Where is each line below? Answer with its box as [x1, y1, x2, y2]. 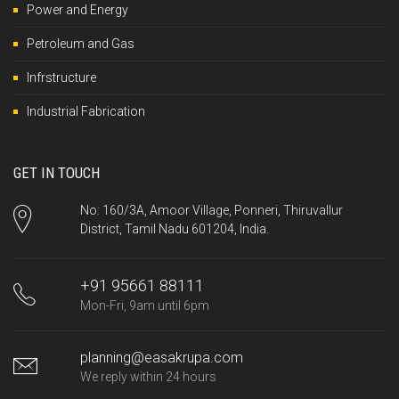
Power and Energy [27, 2, 128, 17]
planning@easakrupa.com [79, 348, 243, 366]
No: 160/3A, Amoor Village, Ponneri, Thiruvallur [79, 202, 343, 217]
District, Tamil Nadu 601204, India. [79, 221, 269, 236]
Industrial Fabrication [27, 103, 145, 118]
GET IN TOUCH [13, 163, 100, 182]
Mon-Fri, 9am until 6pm [79, 297, 209, 313]
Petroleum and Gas [27, 36, 134, 51]
